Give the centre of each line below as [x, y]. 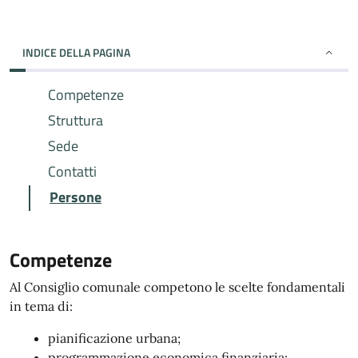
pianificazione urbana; [114, 338]
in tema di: [41, 306]
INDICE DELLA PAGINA [76, 52]
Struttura [76, 120]
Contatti [72, 171]
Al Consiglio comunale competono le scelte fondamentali [177, 287]
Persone [76, 197]
